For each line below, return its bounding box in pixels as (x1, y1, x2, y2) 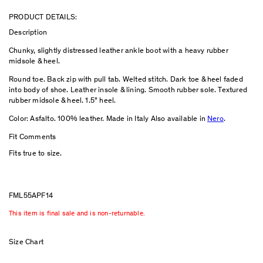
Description (9, 29, 48, 37)
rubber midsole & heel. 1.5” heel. (9, 97, 120, 105)
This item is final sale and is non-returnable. (9, 210, 145, 217)
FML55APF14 (9, 192, 53, 200)
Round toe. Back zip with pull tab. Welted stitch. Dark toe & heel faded (9, 76, 243, 84)
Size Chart (9, 238, 43, 247)
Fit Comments (9, 133, 56, 141)
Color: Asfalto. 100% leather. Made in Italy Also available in (9, 115, 208, 123)
